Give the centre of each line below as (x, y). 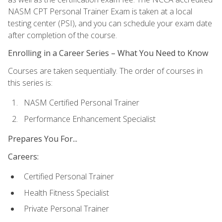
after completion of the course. (62, 35)
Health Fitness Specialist (66, 193)
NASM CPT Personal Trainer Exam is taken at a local (100, 11)
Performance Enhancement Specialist (90, 119)
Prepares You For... (43, 139)
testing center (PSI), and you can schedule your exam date (110, 23)
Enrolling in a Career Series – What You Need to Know (108, 53)
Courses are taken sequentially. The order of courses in (105, 71)
